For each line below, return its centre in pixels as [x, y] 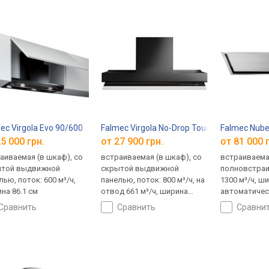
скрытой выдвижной [140, 169]
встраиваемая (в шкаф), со [152, 157]
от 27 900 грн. [132, 142]
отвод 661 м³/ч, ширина [145, 192]
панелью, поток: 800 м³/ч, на [153, 180]
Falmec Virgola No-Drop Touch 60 [164, 128]
